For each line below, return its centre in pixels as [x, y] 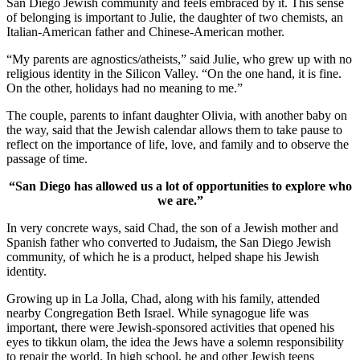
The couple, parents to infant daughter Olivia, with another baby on [177, 115]
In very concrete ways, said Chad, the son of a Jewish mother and [172, 227]
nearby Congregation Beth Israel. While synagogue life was [157, 313]
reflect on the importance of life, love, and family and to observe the [178, 144]
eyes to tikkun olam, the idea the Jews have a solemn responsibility [175, 342]
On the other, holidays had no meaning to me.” [125, 88]
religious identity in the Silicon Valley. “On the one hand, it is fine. [174, 73]
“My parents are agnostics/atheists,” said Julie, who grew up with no [179, 59]
